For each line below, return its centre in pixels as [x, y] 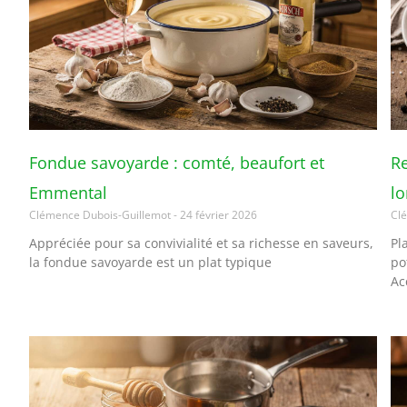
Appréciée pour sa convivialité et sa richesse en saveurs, [201, 243]
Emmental [68, 192]
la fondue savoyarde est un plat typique [150, 262]
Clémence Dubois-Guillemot [101, 214]
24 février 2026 [217, 214]
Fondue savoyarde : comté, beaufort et [177, 162]
